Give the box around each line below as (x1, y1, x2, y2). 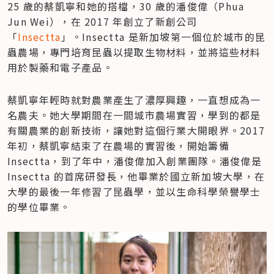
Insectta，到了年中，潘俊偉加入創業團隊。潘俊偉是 (7, 153, 262, 168)
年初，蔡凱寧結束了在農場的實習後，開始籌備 (7, 138, 229, 153)
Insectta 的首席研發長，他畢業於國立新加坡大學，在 (7, 168, 265, 183)
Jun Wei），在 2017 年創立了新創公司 (7, 13, 198, 29)
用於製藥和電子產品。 (7, 59, 113, 75)
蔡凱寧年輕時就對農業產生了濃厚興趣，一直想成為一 (7, 92, 261, 107)
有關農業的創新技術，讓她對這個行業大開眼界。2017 (7, 122, 265, 138)
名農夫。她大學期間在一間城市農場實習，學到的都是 (7, 107, 261, 122)
